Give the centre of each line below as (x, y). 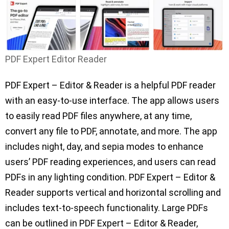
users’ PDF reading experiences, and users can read (110, 162)
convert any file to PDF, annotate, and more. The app (111, 131)
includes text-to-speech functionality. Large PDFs (107, 208)
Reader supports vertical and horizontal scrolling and (113, 192)
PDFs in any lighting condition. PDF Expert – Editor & (110, 177)
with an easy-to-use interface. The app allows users (112, 100)
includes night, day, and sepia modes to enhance (104, 146)
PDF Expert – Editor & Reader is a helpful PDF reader (110, 85)
